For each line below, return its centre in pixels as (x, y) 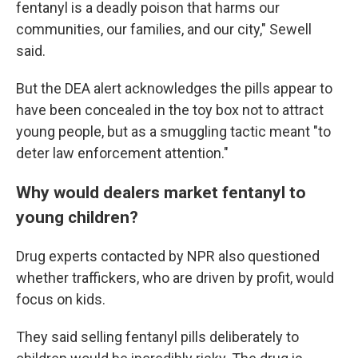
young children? (77, 217)
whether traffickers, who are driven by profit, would (175, 277)
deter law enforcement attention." (122, 153)
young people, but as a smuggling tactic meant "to (173, 131)
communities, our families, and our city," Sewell (164, 29)
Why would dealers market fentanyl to (161, 192)
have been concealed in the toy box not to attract (170, 109)
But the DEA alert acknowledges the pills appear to (174, 88)
